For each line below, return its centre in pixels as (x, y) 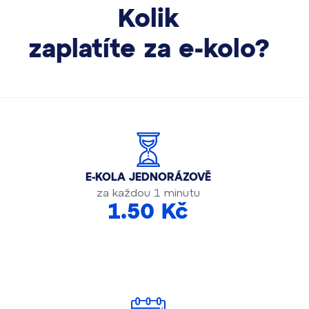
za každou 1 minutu (148, 192)
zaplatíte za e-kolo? (149, 50)
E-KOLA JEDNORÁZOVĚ (148, 177)
